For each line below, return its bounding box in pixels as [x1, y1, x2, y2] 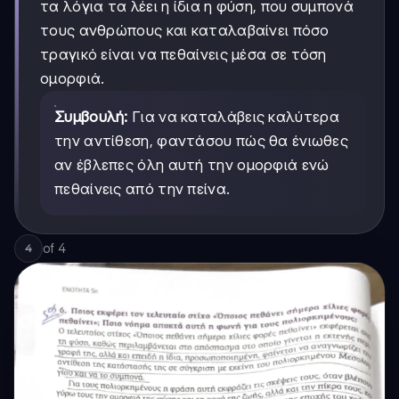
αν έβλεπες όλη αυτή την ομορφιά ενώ [54, 156, 330, 175]
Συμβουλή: [54, 108, 128, 126]
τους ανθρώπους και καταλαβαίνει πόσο [40, 21, 330, 40]
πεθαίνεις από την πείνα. [54, 180, 231, 199]
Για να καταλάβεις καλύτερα [127, 108, 339, 126]
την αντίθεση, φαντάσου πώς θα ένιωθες [54, 132, 349, 151]
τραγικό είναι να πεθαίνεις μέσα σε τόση [40, 45, 327, 64]
